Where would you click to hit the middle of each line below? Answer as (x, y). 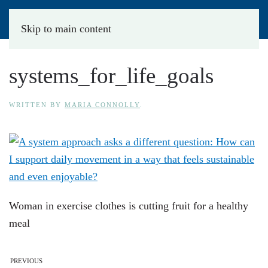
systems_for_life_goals (111, 76)
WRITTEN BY (37, 105)
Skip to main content (66, 29)
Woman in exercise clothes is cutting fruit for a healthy (129, 206)
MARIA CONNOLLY (102, 105)
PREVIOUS (26, 261)
